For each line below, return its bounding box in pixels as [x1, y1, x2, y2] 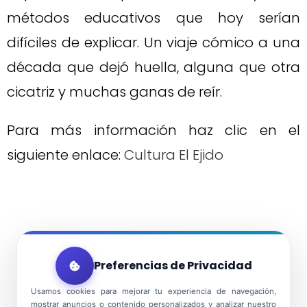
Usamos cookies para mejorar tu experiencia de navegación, [30, 286, 277, 296]
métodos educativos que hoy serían [7, 8, 300, 27]
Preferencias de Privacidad [93, 257, 252, 273]
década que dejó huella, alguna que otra [7, 57, 300, 77]
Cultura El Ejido [124, 145, 223, 164]
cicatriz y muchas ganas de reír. [7, 82, 222, 101]
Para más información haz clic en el [7, 120, 300, 140]
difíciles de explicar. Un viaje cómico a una [7, 32, 300, 52]
